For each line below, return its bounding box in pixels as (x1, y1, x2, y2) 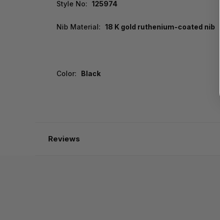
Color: (56, 69, 77, 78)
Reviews (48, 134, 80, 144)
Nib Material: (56, 23, 101, 31)
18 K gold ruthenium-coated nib (105, 23, 215, 31)
